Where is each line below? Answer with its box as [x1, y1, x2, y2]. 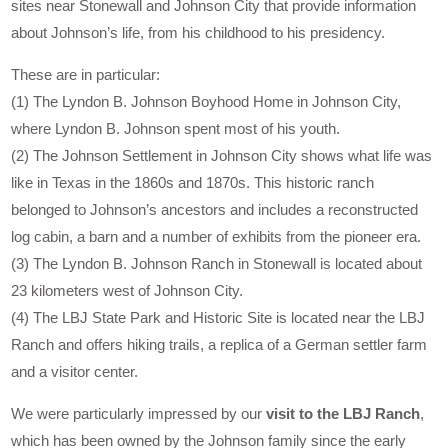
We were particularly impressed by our [11, 404, 267, 422]
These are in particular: [11, 65, 161, 83]
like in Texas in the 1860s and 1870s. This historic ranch [11, 173, 375, 191]
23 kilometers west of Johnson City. [11, 281, 244, 299]
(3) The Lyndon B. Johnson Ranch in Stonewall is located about [11, 254, 423, 272]
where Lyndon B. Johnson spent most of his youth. [11, 119, 341, 137]
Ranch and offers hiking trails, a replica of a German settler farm [11, 335, 428, 353]
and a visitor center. [11, 362, 139, 380]
